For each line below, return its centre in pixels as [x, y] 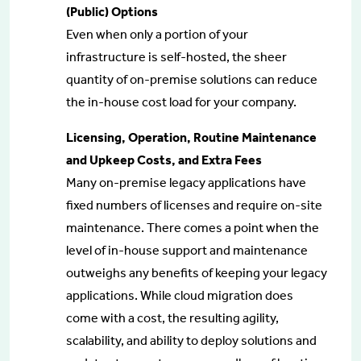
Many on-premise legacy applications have [186, 182]
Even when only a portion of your [157, 34]
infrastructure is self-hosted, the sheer [176, 56]
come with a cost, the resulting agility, [172, 317]
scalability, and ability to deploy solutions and [191, 340]
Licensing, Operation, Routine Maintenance [191, 137]
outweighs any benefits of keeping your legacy [197, 272]
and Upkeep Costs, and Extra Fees [164, 160]
